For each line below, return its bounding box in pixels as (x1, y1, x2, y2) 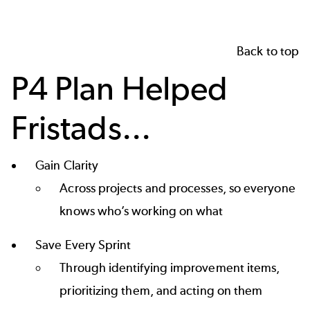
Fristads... (11, 107, 151, 147)
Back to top (237, 43, 299, 59)
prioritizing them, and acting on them (60, 282, 263, 298)
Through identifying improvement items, (60, 259, 280, 275)
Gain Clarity (35, 157, 99, 173)
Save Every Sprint (35, 237, 131, 253)
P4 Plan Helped (11, 68, 228, 108)
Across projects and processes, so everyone (60, 180, 295, 196)
